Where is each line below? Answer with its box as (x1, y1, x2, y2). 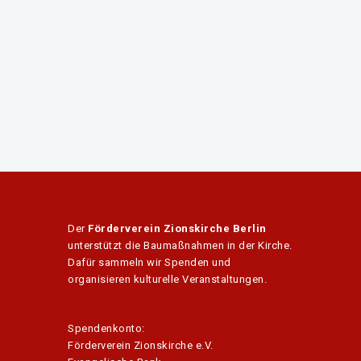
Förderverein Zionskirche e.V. (68, 339, 214, 352)
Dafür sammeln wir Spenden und (68, 256, 231, 269)
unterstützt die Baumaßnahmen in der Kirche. (68, 239, 293, 252)
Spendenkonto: (68, 322, 145, 335)
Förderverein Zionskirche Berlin (88, 222, 267, 235)
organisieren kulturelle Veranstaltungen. (68, 273, 267, 286)
